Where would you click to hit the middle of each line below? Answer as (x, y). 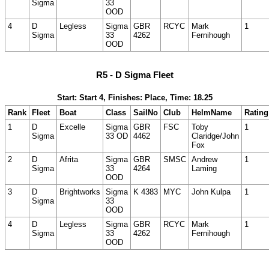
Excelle (72, 127)
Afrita (69, 159)
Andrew (204, 159)
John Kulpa (211, 192)
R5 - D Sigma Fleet (134, 75)
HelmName (212, 112)
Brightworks (80, 192)
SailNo (146, 112)
